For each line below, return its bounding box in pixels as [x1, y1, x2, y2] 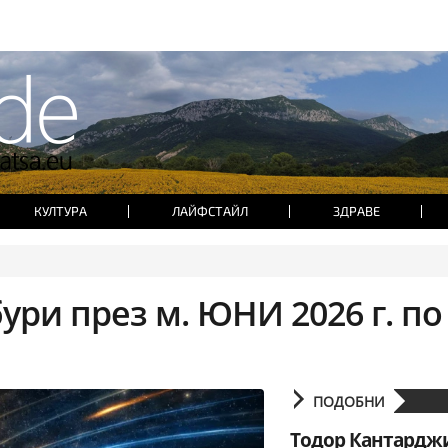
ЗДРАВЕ [332, 203, 380, 219]
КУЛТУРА [33, 203, 87, 219]
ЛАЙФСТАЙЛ [171, 203, 248, 219]
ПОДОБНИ [313, 392, 394, 411]
